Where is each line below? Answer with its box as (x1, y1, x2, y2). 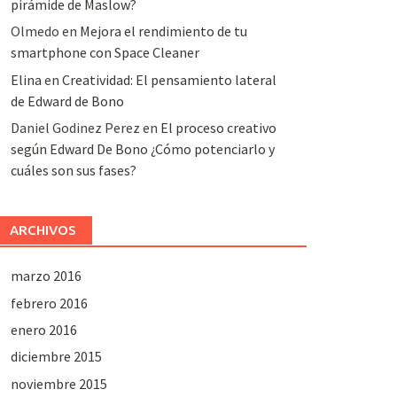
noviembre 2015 (10, 374, 107, 393)
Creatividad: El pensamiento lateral (61, 70, 276, 89)
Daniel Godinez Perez (10, 119, 140, 137)
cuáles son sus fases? (10, 161, 136, 180)
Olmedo (10, 22, 59, 41)
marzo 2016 (10, 267, 82, 285)
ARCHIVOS (9, 222, 76, 238)
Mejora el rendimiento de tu (79, 22, 247, 41)
